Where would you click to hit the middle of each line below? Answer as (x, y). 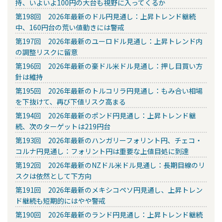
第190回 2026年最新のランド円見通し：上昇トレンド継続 (109, 215)
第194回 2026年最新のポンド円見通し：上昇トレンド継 (106, 116)
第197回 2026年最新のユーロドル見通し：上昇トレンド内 (109, 41)
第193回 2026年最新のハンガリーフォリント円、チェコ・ (109, 140)
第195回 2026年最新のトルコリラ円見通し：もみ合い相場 (109, 91)
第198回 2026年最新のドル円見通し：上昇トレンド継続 (106, 17)
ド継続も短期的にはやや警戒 (60, 201)
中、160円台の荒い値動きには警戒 (70, 28)
